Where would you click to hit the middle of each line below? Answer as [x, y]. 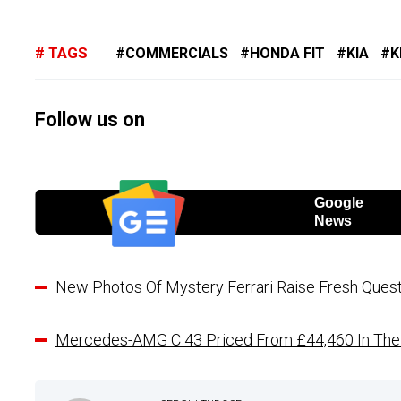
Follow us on [90, 120]
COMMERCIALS [176, 54]
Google [338, 203]
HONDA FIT [287, 54]
